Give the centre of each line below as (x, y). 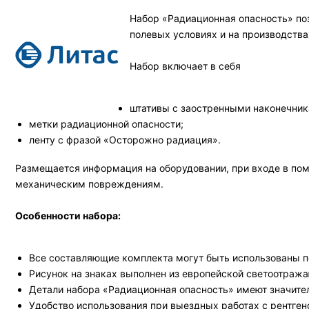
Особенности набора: (68, 216)
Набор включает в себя (185, 66)
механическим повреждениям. (89, 184)
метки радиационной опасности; (106, 124)
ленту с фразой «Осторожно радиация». (125, 140)
